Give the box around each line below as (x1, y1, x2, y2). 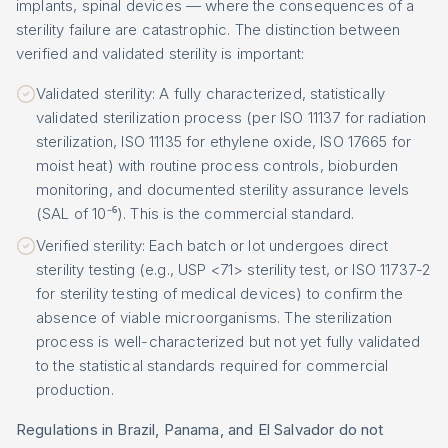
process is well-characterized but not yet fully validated (36, 332, 421, 351)
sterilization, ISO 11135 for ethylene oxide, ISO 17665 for (36, 132, 412, 151)
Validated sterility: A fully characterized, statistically (36, 84, 386, 103)
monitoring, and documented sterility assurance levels (36, 180, 410, 199)
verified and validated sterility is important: (16, 44, 305, 63)
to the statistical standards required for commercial (36, 356, 389, 375)
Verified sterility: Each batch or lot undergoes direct (36, 236, 389, 255)
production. (36, 380, 114, 399)
